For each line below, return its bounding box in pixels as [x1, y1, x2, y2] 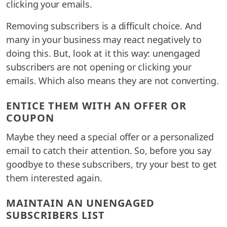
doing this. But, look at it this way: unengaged [6, 47, 201, 60]
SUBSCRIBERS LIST [6, 208, 105, 222]
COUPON [6, 111, 54, 125]
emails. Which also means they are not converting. [6, 74, 219, 87]
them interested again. [6, 172, 102, 184]
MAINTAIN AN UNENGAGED [6, 196, 155, 210]
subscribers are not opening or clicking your [6, 61, 192, 73]
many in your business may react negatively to [6, 33, 202, 46]
